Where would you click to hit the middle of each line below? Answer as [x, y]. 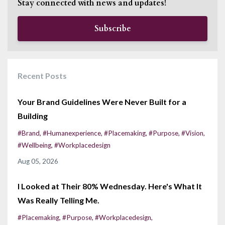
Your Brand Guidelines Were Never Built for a [102, 101]
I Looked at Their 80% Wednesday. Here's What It [110, 186]
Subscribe [113, 28]
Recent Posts [42, 75]
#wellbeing [34, 145]
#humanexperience [72, 133]
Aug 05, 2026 [38, 161]
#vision [192, 133]
